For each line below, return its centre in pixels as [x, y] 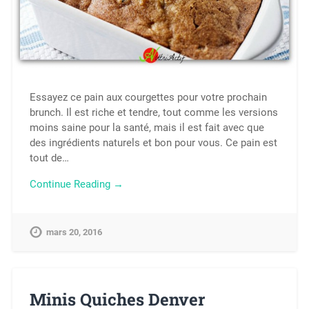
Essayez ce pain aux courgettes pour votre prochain [148, 97]
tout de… [49, 158]
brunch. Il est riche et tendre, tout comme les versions [153, 112]
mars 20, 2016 [74, 232]
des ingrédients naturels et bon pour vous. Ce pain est [153, 142]
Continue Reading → [76, 185]
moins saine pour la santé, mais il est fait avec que [147, 127]
